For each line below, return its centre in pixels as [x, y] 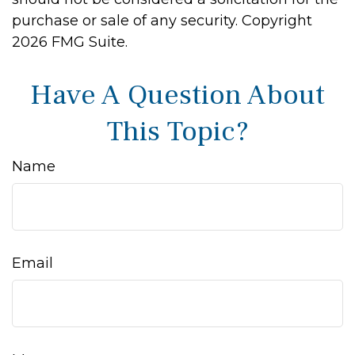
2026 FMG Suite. [70, 42]
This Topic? [177, 132]
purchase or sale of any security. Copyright [162, 21]
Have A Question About [177, 95]
